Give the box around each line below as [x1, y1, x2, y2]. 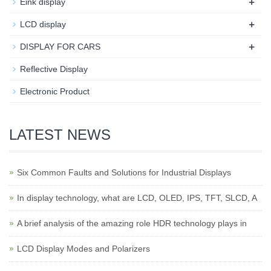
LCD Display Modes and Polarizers [17, 244, 150, 253]
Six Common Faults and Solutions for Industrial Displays [17, 168, 231, 177]
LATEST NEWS [9, 126, 111, 143]
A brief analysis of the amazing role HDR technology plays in [17, 218, 247, 228]
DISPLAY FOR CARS [20, 42, 100, 51]
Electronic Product [20, 87, 90, 96]
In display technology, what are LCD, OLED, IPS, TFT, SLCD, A [17, 193, 257, 203]
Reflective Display [20, 64, 88, 74]
